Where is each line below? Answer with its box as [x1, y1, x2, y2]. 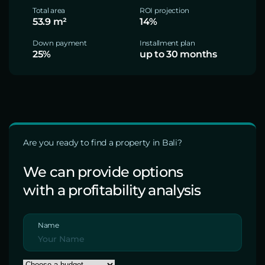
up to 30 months [140, 49, 217, 60]
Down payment [33, 38, 87, 47]
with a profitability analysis [23, 182, 201, 199]
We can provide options [23, 163, 183, 180]
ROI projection [140, 6, 190, 15]
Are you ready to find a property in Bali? [23, 137, 182, 148]
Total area [33, 6, 66, 15]
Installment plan [140, 38, 195, 47]
